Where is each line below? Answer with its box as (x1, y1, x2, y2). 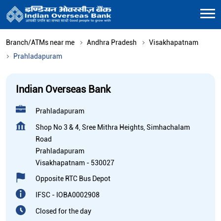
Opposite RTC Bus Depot (36, 174, 110, 183)
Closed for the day (36, 207, 91, 215)
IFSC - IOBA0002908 (36, 190, 100, 199)
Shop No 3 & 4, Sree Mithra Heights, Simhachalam (36, 123, 190, 131)
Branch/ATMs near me (6, 38, 74, 46)
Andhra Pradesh (87, 38, 137, 46)
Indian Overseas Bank (16, 83, 110, 95)
